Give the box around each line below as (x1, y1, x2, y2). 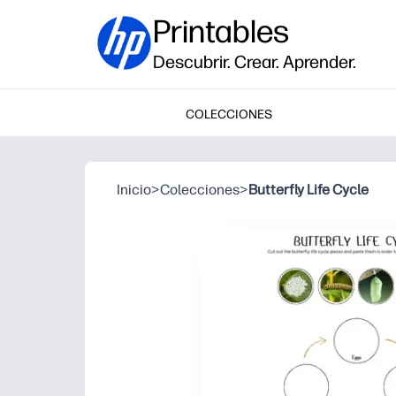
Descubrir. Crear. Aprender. (153, 51, 356, 72)
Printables (153, 12, 289, 50)
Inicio (117, 181, 151, 198)
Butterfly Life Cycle (248, 181, 369, 198)
